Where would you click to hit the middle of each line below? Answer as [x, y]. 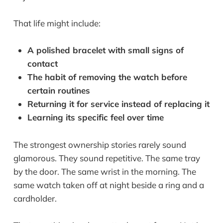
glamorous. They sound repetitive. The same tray [107, 158]
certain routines [58, 91]
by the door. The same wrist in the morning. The [105, 171]
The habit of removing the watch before [107, 77]
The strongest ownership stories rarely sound [100, 144]
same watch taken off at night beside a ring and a [109, 185]
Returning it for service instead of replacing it [118, 104]
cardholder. [35, 198]
